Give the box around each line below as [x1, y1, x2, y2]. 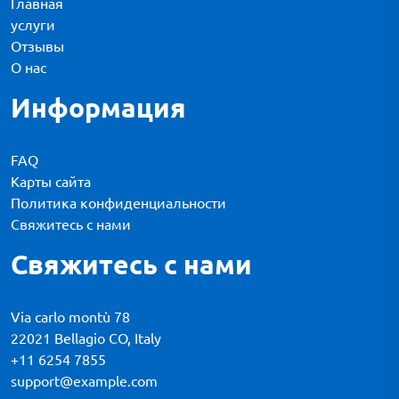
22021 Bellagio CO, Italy [11, 329, 161, 347]
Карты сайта [11, 172, 91, 191]
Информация [11, 91, 186, 125]
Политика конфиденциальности [11, 193, 226, 212]
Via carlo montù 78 [11, 307, 130, 326]
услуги [11, 15, 55, 34]
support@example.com [11, 371, 158, 390]
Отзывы [11, 37, 64, 55]
